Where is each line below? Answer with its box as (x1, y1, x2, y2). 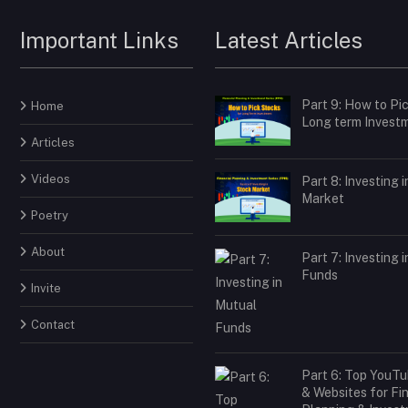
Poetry (31, 208, 68, 222)
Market (301, 190, 344, 206)
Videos (31, 171, 70, 186)
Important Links (20, 26, 178, 53)
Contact (31, 317, 75, 331)
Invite (31, 280, 61, 295)
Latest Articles (215, 26, 362, 53)
